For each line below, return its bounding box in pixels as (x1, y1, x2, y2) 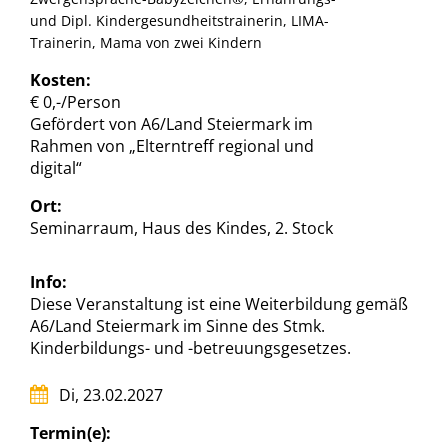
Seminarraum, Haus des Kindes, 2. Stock (30, 216, 333, 239)
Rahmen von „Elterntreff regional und (30, 134, 314, 157)
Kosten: (30, 68, 91, 91)
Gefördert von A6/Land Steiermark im (30, 112, 313, 135)
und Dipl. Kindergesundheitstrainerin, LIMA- (30, 10, 329, 30)
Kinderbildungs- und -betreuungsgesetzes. (30, 337, 351, 360)
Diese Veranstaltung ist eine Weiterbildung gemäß (30, 293, 408, 316)
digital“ (30, 156, 82, 179)
